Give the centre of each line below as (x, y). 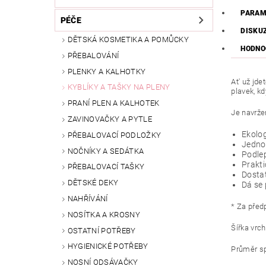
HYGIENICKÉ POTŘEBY (108, 246)
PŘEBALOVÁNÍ (93, 55)
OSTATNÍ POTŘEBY (102, 230)
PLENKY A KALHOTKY (107, 71)
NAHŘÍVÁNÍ (88, 199)
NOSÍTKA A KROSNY (104, 214)
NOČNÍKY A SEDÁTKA (106, 151)
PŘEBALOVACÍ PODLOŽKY (114, 135)
